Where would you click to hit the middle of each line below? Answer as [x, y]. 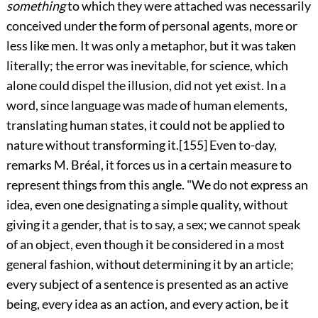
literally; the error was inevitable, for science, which [147, 65]
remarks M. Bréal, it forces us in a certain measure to [149, 164]
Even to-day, [242, 144]
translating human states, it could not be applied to [145, 125]
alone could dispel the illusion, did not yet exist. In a [146, 85]
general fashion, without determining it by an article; [150, 264]
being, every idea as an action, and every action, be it [147, 303]
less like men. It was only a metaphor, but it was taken [151, 45]
